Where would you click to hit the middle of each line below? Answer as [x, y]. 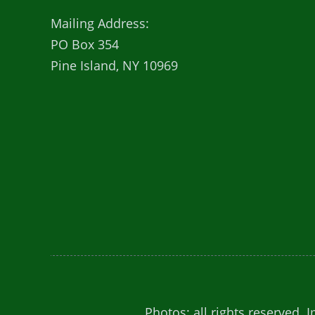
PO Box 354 [85, 44]
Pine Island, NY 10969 [114, 65]
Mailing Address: [100, 23]
